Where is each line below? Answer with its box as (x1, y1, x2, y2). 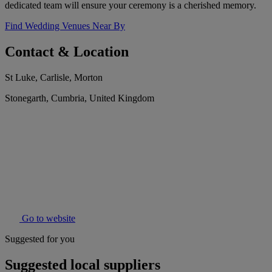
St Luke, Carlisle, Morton (5, 72, 103, 83)
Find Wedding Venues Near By (5, 21, 125, 32)
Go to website (19, 213, 75, 224)
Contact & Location (5, 44, 129, 60)
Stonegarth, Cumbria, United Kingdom (5, 93, 154, 104)
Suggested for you (5, 234, 75, 245)
